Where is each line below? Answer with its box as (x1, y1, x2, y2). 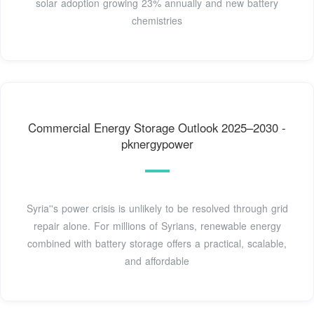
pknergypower (121, 135, 193, 152)
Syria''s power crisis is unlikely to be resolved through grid (26, 200, 288, 215)
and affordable (125, 253, 189, 268)
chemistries (132, 13, 182, 28)
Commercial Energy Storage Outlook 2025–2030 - (28, 118, 286, 136)
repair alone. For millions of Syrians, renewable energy (33, 218, 281, 233)
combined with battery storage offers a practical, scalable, (27, 235, 287, 250)
